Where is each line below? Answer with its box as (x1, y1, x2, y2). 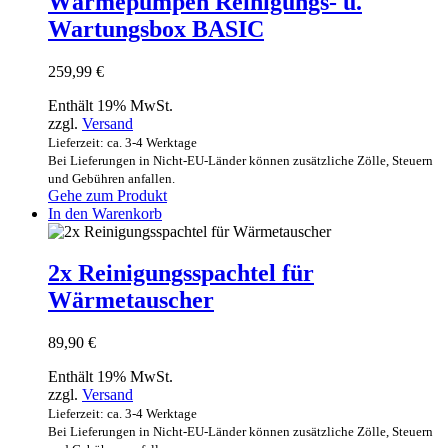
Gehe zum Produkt (48, 186, 167, 204)
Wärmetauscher (48, 287, 214, 314)
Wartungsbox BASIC (48, 15, 264, 42)
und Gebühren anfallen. (48, 170, 175, 186)
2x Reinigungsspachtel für (48, 260, 314, 287)
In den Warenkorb (48, 204, 162, 222)
